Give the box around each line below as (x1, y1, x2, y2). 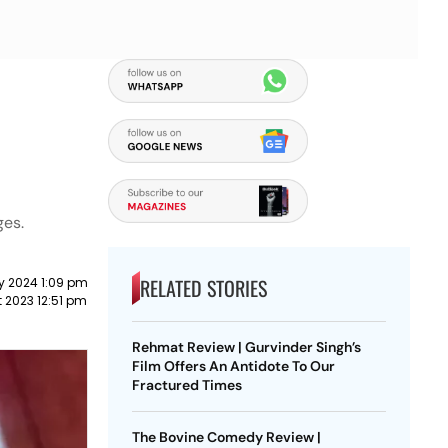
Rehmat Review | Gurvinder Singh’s (131, 338, 361, 356)
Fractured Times (131, 376, 242, 394)
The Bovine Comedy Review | (131, 428, 321, 446)
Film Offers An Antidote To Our (131, 357, 335, 375)
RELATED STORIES (139, 273, 267, 303)
